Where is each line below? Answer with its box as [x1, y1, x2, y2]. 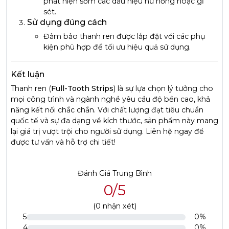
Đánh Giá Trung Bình [77, 169, 152, 178]
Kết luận [11, 70, 44, 79]
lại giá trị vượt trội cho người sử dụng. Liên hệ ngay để [11, 127, 204, 136]
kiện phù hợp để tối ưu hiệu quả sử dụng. [43, 42, 191, 52]
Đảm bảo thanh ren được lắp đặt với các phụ [43, 32, 205, 41]
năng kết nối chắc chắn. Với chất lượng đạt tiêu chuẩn [11, 105, 203, 114]
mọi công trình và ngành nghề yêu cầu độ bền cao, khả [11, 95, 210, 104]
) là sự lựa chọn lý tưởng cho [113, 84, 213, 93]
